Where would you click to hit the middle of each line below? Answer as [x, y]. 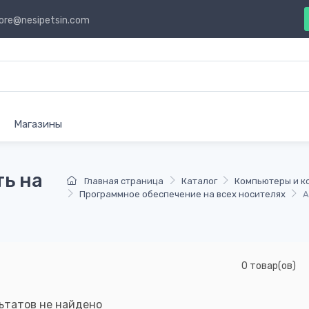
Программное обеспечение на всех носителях [182, 194]
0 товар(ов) [269, 266]
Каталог [199, 181]
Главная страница [123, 181]
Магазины [38, 124]
